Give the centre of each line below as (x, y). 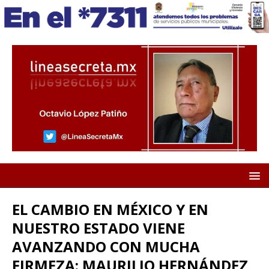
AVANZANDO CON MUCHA (106, 247)
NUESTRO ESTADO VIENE (98, 228)
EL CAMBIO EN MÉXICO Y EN (110, 210)
